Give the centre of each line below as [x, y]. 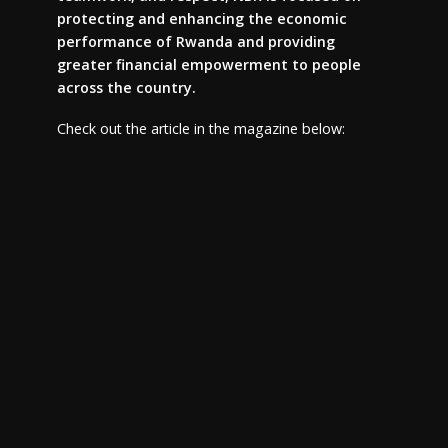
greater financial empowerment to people [208, 64]
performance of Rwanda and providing [195, 41]
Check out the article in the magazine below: [200, 128]
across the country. [126, 87]
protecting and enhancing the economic [201, 18]
